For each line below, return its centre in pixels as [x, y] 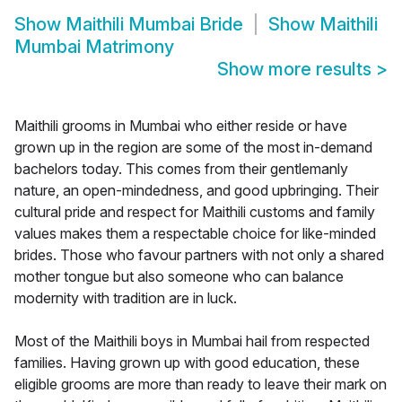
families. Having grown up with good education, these [187, 363]
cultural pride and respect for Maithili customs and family [195, 212]
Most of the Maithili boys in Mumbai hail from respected [192, 341]
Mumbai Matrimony [94, 47]
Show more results [297, 70]
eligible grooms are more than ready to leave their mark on [201, 385]
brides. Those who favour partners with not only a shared [199, 255]
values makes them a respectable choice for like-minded [195, 234]
